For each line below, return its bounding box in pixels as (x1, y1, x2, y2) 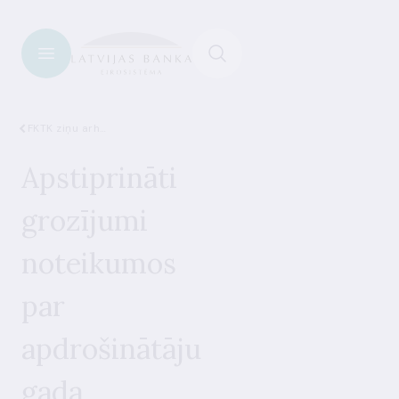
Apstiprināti (21, 159, 177, 196)
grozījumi (21, 202, 148, 239)
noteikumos (21, 245, 176, 281)
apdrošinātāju (21, 330, 201, 367)
